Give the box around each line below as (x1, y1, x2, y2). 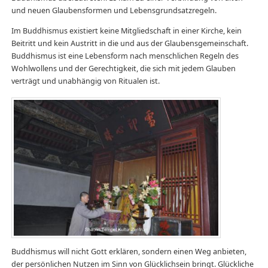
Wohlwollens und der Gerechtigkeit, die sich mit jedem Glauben (11, 63, 236, 74)
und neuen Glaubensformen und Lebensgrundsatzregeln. (11, 5, 217, 16)
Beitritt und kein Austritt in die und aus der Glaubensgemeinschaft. (11, 38, 248, 48)
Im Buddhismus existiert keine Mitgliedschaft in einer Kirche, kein (11, 25, 242, 36)
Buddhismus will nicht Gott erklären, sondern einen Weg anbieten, (11, 246, 246, 257)
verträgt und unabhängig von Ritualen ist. (11, 75, 160, 86)
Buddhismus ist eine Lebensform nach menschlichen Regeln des (11, 50, 239, 61)
